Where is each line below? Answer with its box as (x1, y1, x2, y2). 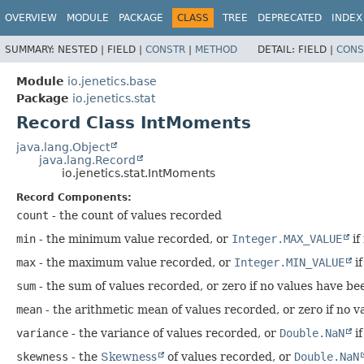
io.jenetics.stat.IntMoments (62, 166, 215, 180)
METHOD (195, 43, 237, 55)
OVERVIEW (5, 12, 57, 24)
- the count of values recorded (49, 208, 222, 222)
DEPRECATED (258, 12, 322, 24)
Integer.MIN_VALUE (234, 255, 344, 269)
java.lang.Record (39, 153, 136, 167)
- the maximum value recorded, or (36, 255, 234, 269)
